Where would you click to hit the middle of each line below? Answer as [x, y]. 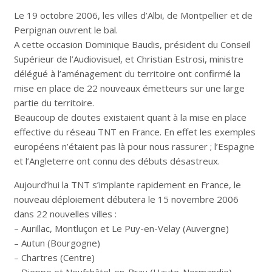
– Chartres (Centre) [54, 258]
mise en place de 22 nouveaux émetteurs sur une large [129, 88]
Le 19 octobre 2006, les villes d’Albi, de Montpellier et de [133, 15]
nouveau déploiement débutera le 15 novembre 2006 [126, 199]
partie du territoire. [54, 103]
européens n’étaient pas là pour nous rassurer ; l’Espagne [134, 147]
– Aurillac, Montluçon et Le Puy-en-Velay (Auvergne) [121, 229]
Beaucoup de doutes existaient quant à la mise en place [130, 117]
